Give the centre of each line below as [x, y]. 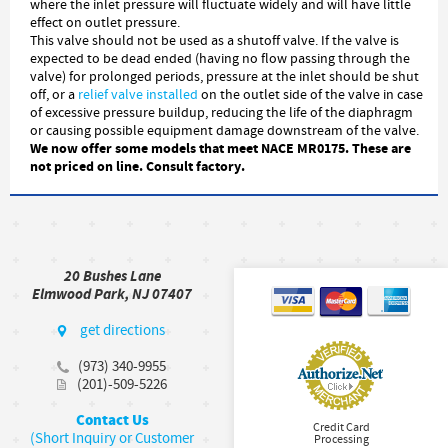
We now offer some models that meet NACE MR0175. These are [220, 148]
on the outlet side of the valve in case [310, 95]
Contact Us [112, 420]
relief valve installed [138, 95]
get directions [122, 331]
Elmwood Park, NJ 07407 [112, 294]
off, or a [54, 95]
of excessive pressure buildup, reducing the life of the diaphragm [221, 113]
